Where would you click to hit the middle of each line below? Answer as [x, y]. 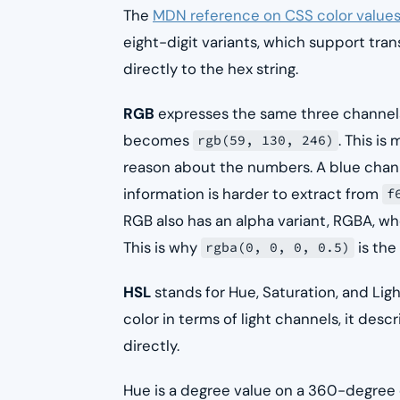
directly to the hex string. [211, 68]
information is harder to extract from [253, 193]
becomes [158, 140]
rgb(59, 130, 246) [266, 141]
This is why [162, 247]
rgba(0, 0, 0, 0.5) [278, 248]
